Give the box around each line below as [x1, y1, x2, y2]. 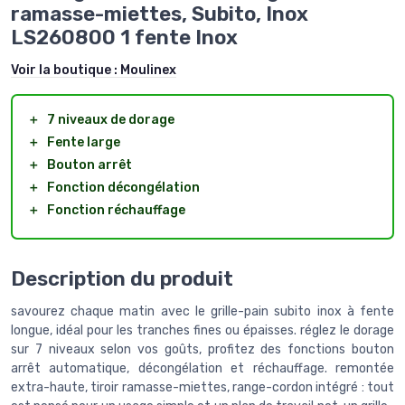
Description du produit [11, 267, 233, 292]
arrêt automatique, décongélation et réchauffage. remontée [11, 361, 394, 377]
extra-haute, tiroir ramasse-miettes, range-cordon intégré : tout [11, 380, 394, 396]
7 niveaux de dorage [47, 111, 174, 127]
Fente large [47, 134, 120, 150]
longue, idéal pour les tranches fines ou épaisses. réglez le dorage [11, 323, 394, 339]
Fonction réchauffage [47, 202, 185, 218]
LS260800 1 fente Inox [11, 24, 238, 50]
